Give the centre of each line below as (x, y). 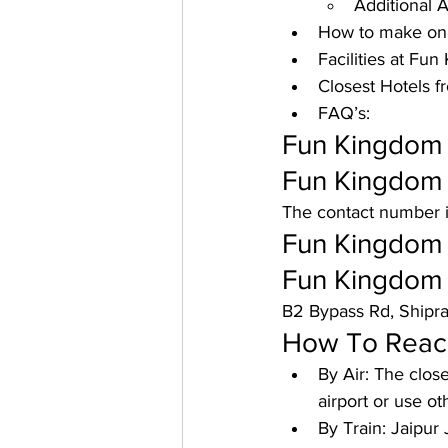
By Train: (354, 428)
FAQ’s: (344, 113)
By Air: (346, 374)
